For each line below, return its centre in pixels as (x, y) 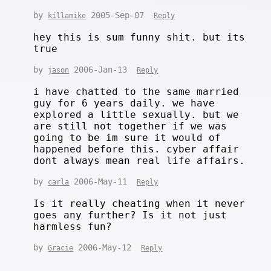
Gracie (61, 248)
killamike (67, 15)
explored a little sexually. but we (136, 114)
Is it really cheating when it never (139, 203)
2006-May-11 (103, 181)
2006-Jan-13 (103, 69)
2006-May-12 (107, 247)
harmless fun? (73, 226)
